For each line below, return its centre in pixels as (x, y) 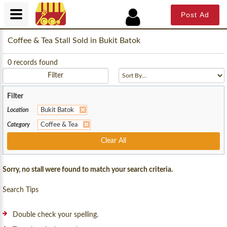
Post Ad (195, 15)
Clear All (113, 141)
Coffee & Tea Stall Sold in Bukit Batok (74, 41)
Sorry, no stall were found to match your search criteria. (88, 170)
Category (18, 125)
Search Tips (21, 190)
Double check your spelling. (55, 215)
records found (35, 63)
